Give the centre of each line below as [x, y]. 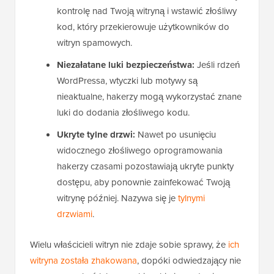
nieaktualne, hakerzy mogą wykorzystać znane [149, 97]
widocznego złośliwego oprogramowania [140, 151]
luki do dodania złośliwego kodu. [123, 113]
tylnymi [191, 198]
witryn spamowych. [94, 43]
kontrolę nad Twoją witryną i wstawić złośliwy [147, 11]
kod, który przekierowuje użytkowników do [143, 27]
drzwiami [75, 214]
